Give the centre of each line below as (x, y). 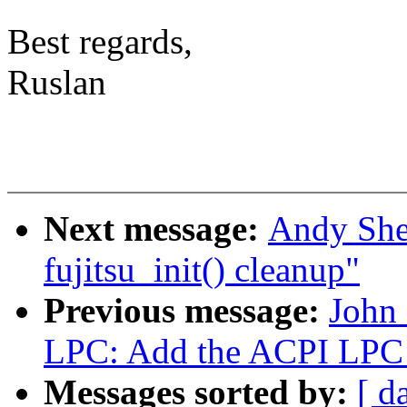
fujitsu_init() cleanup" (202, 270)
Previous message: (186, 311)
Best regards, (100, 42)
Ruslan (57, 83)
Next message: (156, 229)
